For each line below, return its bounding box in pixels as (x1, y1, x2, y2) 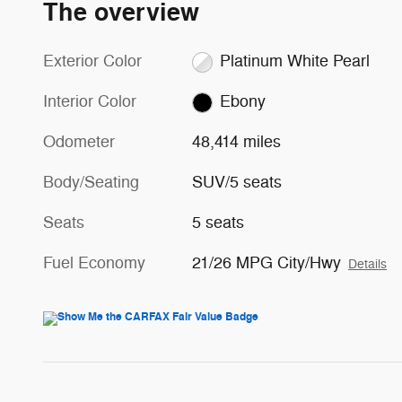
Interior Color (43, 92, 136, 112)
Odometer (43, 132, 115, 153)
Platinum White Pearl (219, 51, 370, 72)
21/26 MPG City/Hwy (192, 253, 342, 274)
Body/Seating (43, 172, 139, 193)
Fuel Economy (43, 253, 145, 274)
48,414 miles (192, 132, 282, 153)
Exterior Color (43, 51, 142, 72)
